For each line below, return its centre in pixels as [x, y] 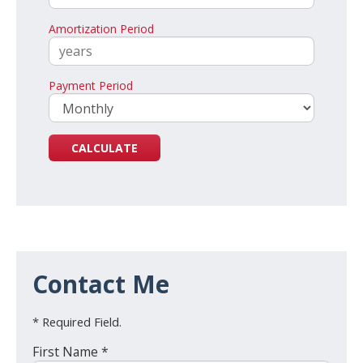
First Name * [70, 352]
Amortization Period [101, 29]
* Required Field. [77, 322]
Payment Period [91, 86]
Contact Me [101, 284]
